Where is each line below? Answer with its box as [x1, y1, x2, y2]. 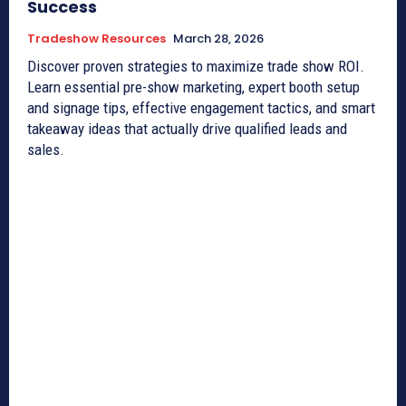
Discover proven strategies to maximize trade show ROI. [27, 56, 364, 75]
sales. [27, 140, 64, 159]
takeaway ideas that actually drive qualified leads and [27, 119, 347, 138]
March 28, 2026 [173, 29, 264, 47]
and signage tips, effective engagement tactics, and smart [27, 98, 375, 117]
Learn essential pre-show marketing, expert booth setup [27, 77, 360, 96]
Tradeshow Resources [27, 29, 166, 47]
